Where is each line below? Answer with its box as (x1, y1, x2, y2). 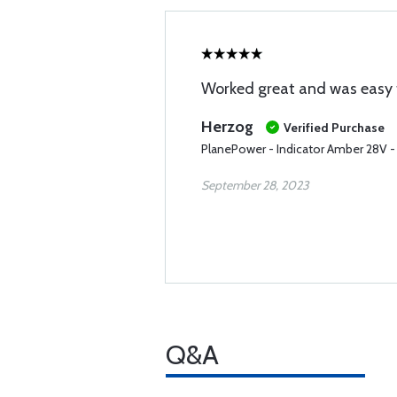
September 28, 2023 (201, 177, 309, 193)
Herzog (201, 117, 257, 136)
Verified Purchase (284, 120, 385, 136)
